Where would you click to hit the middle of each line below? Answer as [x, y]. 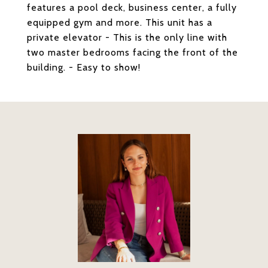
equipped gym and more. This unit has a [120, 22]
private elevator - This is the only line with [127, 37]
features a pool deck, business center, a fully [132, 7]
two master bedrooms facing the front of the [133, 52]
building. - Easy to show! [84, 67]
